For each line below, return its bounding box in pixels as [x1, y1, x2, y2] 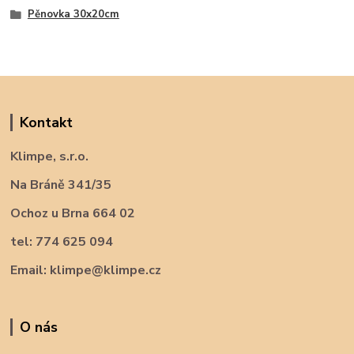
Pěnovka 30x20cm [27, 6, 119, 21]
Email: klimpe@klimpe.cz [10, 262, 162, 280]
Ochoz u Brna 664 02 [10, 205, 136, 223]
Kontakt [19, 113, 73, 133]
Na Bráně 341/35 [10, 176, 112, 194]
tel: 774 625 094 [10, 233, 114, 251]
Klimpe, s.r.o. [10, 148, 89, 166]
